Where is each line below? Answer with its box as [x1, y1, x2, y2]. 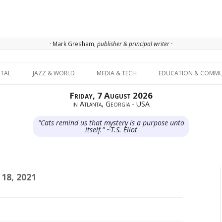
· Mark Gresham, [50, 40, 97, 48]
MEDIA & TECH [97, 69, 137, 78]
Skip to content [111, 60, 160, 70]
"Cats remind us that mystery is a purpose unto [38, 117, 184, 127]
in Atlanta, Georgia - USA [72, 99, 150, 109]
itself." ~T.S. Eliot [85, 124, 137, 134]
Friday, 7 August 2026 [69, 90, 153, 102]
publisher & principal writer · [97, 40, 172, 48]
